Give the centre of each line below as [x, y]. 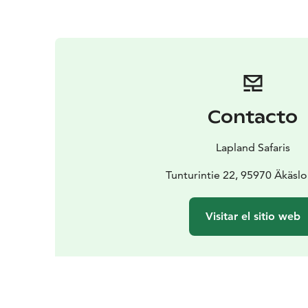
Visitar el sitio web [253, 216]
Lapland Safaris [253, 147]
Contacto [253, 117]
